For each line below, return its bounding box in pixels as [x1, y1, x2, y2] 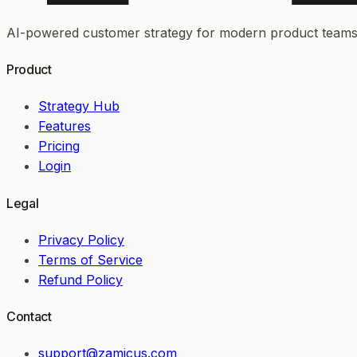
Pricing [38, 138, 80, 155]
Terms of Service [38, 251, 143, 268]
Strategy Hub [38, 98, 120, 115]
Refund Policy [38, 271, 123, 288]
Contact [6, 308, 52, 325]
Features [38, 118, 91, 135]
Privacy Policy [38, 231, 124, 248]
